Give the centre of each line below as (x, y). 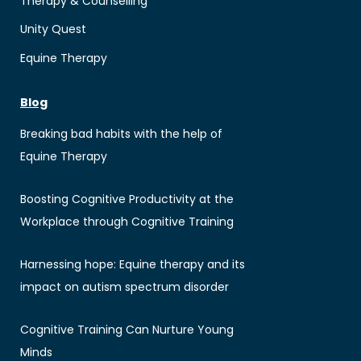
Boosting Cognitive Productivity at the (127, 199)
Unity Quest (53, 29)
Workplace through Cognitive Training (127, 222)
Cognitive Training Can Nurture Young (127, 330)
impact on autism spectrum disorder (124, 287)
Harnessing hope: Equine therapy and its (133, 265)
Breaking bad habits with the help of (121, 134)
